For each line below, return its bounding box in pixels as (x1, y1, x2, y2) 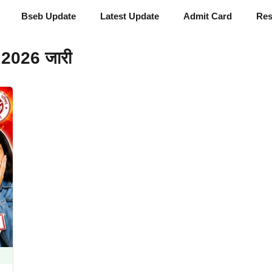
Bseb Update (21, 11, 76, 21)
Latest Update (100, 11, 159, 21)
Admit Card (183, 11, 232, 21)
